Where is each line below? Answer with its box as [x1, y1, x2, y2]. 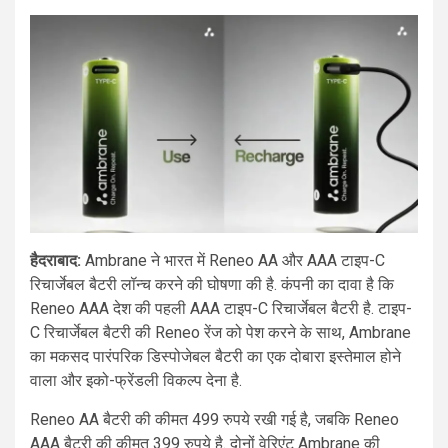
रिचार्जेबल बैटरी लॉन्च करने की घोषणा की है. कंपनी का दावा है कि [30, 275, 394, 295]
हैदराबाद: [30, 251, 81, 271]
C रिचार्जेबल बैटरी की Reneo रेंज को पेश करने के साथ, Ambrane [30, 323, 411, 343]
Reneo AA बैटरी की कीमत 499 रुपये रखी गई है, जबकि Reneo [30, 410, 399, 430]
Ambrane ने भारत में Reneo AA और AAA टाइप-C [81, 251, 385, 271]
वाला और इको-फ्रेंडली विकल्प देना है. [30, 371, 242, 391]
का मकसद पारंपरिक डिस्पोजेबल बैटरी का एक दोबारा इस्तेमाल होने [30, 347, 401, 367]
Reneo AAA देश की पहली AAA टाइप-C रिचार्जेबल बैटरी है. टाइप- [30, 299, 412, 319]
